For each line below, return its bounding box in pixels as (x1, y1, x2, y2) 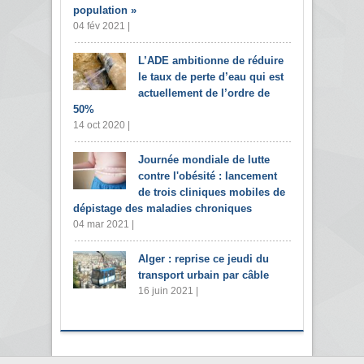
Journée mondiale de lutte (138, 154, 270, 167)
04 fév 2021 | (73, 20, 130, 32)
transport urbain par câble (138, 269, 269, 282)
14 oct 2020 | (73, 119, 130, 132)
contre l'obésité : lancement (138, 170, 277, 183)
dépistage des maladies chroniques (73, 202, 252, 215)
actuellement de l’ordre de (138, 87, 270, 100)
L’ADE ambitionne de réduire (138, 54, 284, 67)
